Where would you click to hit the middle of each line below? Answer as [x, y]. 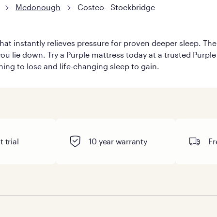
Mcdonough [38, 7]
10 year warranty [118, 141]
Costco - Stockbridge [116, 7]
